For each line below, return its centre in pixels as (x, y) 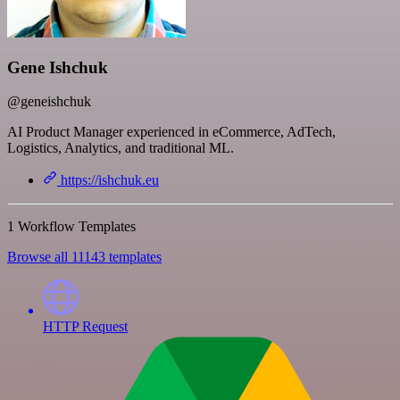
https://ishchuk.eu (108, 180)
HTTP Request (85, 327)
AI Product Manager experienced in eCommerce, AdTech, (171, 132)
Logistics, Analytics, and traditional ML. (121, 148)
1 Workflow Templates (71, 227)
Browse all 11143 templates (84, 257)
